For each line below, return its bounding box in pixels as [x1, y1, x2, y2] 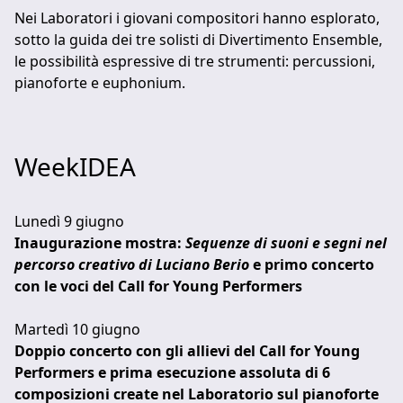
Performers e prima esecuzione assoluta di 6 [14, 362, 330, 382]
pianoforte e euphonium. [14, 72, 185, 93]
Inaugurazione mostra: [14, 232, 185, 253]
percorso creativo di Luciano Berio [14, 254, 249, 274]
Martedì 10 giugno [14, 318, 140, 339]
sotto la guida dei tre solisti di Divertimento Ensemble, [14, 29, 382, 49]
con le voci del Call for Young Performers [14, 275, 302, 296]
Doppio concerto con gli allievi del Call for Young [14, 340, 360, 361]
